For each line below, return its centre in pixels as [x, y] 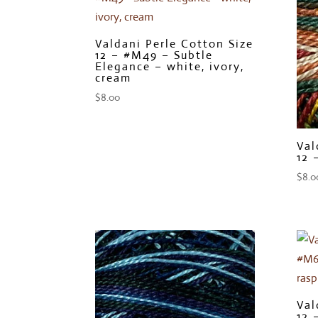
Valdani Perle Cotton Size [175, 44]
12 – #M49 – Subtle [154, 55]
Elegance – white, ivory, [170, 67]
